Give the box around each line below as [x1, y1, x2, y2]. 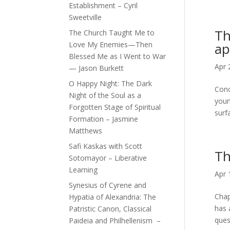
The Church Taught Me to [69, 27, 155, 37]
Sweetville [69, 12, 102, 22]
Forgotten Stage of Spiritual [69, 102, 161, 112]
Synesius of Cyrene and [69, 180, 147, 190]
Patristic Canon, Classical [69, 203, 152, 214]
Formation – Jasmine [69, 113, 139, 124]
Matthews [69, 125, 103, 136]
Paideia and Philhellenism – [69, 215, 161, 225]
